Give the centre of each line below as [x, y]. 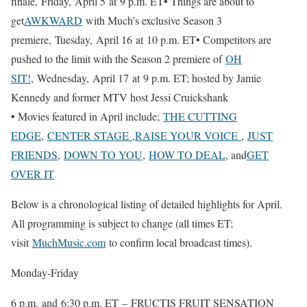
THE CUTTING [200, 116]
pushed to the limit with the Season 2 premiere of [118, 59]
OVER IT [33, 174]
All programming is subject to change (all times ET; [122, 223]
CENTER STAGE [90, 135]
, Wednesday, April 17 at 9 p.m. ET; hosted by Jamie [146, 78]
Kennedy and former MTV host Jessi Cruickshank [120, 97]
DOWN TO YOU [103, 155]
